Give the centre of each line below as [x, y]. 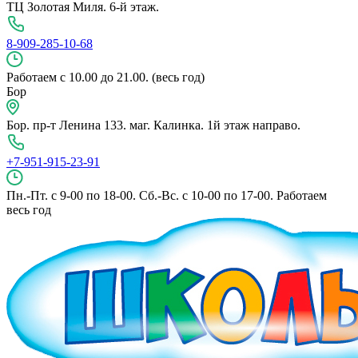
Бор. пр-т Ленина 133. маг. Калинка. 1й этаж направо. [153, 125]
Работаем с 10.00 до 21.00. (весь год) [105, 77]
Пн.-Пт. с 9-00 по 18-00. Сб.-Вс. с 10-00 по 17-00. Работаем [167, 195]
